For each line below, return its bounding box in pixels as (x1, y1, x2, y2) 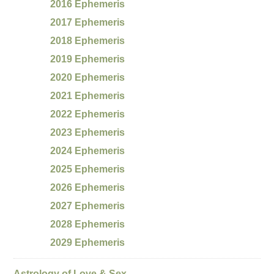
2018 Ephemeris (50, 35, 125, 46)
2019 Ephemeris (50, 53, 125, 64)
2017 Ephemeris (50, 17, 125, 28)
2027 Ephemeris (50, 200, 125, 211)
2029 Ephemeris (50, 237, 125, 248)
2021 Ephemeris (50, 90, 125, 101)
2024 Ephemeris (50, 145, 125, 156)
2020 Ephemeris (50, 72, 125, 83)
